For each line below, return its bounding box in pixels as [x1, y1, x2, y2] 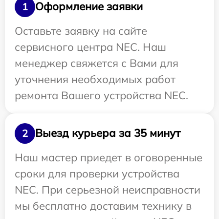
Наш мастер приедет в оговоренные [15, 150, 202, 164]
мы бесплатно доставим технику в [15, 198, 192, 213]
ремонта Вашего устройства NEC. [15, 88, 188, 102]
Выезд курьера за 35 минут [35, 126, 180, 140]
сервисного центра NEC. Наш [15, 40, 166, 54]
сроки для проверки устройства [15, 166, 179, 180]
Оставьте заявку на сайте [15, 23, 147, 38]
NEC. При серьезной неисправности [15, 182, 200, 197]
